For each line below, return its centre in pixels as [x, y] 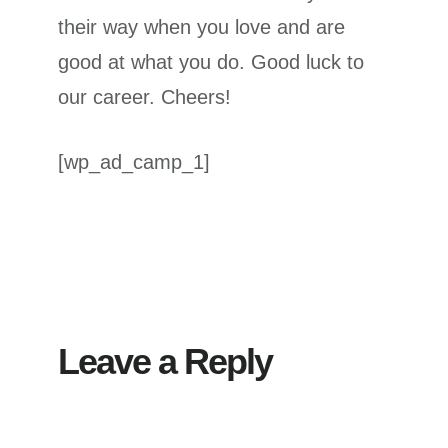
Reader [109, 257]
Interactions [142, 293]
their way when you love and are [202, 27]
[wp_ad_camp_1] [134, 162]
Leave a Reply [165, 362]
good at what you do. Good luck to [211, 62]
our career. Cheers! [145, 97]
